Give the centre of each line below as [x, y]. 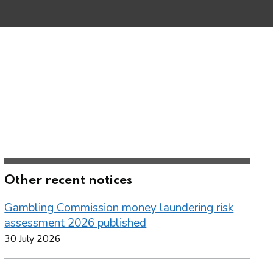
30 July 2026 [33, 239]
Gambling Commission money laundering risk [119, 208]
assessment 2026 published [76, 223]
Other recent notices [69, 181]
